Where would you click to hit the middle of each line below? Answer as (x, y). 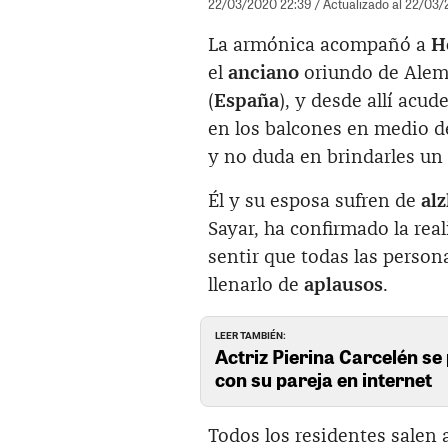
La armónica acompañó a (319, 45)
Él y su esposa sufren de (314, 201)
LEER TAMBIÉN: (251, 336)
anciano (263, 73)
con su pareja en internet (324, 379)
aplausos (343, 285)
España (246, 101)
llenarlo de (256, 285)
